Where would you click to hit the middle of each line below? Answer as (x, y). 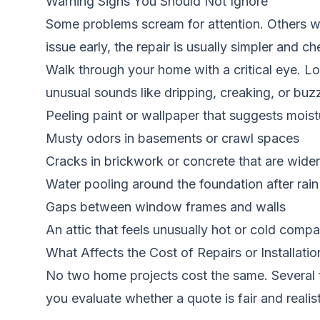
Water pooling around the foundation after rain (182, 184)
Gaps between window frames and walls (166, 207)
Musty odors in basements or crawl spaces (172, 138)
